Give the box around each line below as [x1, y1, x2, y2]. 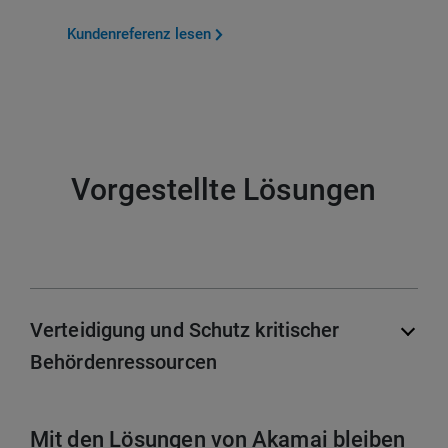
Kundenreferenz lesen [66, 25, 211, 44]
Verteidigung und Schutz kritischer [30, 318, 340, 343]
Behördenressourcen [30, 350, 217, 375]
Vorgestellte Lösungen [71, 172, 377, 208]
